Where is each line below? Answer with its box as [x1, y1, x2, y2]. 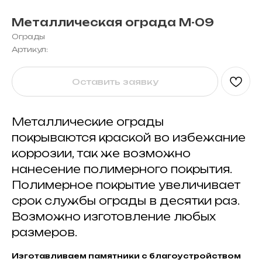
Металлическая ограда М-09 [12, 16, 214, 29]
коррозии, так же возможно [12, 147, 191, 160]
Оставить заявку [71, 77, 158, 87]
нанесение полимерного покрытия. [12, 163, 232, 176]
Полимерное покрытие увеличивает [12, 178, 240, 192]
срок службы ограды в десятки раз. [12, 194, 239, 208]
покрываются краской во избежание [12, 131, 246, 144]
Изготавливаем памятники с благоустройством [12, 251, 241, 261]
